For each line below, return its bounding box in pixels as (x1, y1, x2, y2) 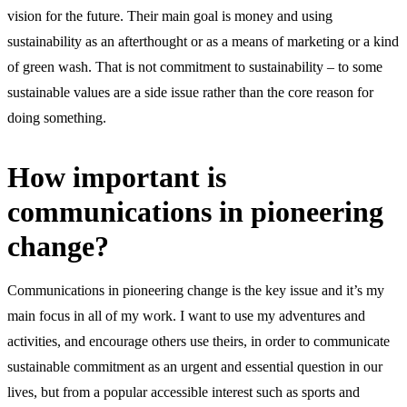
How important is (7, 160, 226, 194)
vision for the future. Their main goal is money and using (7, 7, 333, 24)
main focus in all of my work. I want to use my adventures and (7, 307, 365, 323)
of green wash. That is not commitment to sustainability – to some (7, 58, 382, 74)
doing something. (7, 109, 106, 125)
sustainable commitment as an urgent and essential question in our (7, 358, 382, 374)
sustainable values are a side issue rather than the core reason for (7, 84, 373, 100)
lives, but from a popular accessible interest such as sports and (7, 383, 360, 400)
